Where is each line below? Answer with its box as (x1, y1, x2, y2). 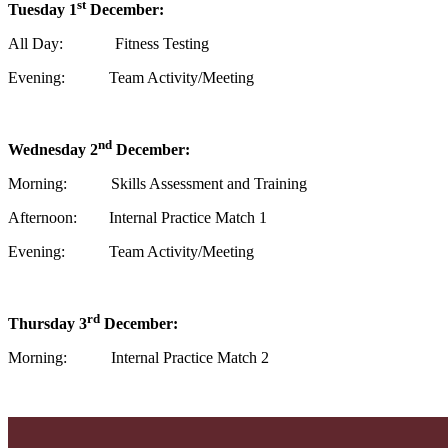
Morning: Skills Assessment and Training (8, 174, 307, 192)
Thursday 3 (8, 315, 87, 333)
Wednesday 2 (8, 140, 98, 158)
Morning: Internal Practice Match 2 (8, 349, 269, 367)
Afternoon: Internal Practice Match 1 (8, 208, 267, 226)
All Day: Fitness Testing (8, 34, 209, 52)
